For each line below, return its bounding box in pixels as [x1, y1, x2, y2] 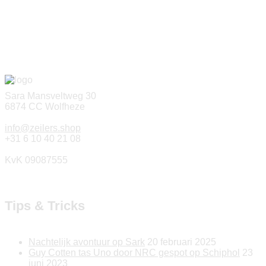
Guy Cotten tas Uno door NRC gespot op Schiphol [28, 248, 240, 258]
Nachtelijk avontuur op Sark [28, 237, 145, 248]
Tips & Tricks [5, 198, 85, 214]
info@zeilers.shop [5, 122, 81, 133]
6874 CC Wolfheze [5, 101, 85, 112]
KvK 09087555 [5, 154, 68, 165]
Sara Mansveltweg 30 [5, 90, 96, 101]
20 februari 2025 [147, 237, 216, 248]
